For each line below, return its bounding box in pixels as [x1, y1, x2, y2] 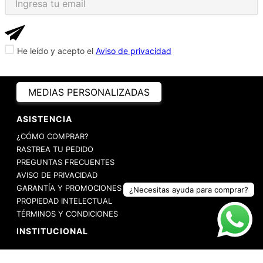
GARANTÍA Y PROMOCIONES [16, 183, 122, 193]
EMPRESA [16, 248, 52, 258]
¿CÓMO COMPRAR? [16, 131, 89, 141]
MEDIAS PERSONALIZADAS [28, 86, 150, 98]
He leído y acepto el [17, 45, 96, 56]
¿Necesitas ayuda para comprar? [129, 185, 248, 194]
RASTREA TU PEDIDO [16, 144, 93, 154]
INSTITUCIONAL [16, 225, 88, 236]
